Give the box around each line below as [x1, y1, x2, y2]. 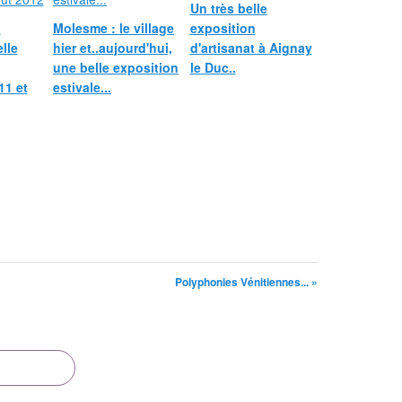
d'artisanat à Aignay [189, 39, 312, 57]
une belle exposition [53, 58, 179, 76]
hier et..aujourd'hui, [53, 39, 172, 57]
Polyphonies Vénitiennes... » [175, 274, 318, 290]
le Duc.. [189, 58, 236, 76]
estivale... [53, 78, 111, 96]
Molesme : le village [53, 19, 174, 37]
